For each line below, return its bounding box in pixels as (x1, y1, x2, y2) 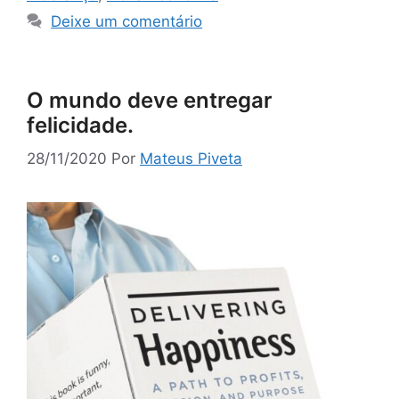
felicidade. (27, 111, 134, 138)
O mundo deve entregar (27, 86, 273, 113)
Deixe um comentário (51, 12, 203, 30)
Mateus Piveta (140, 150, 242, 168)
